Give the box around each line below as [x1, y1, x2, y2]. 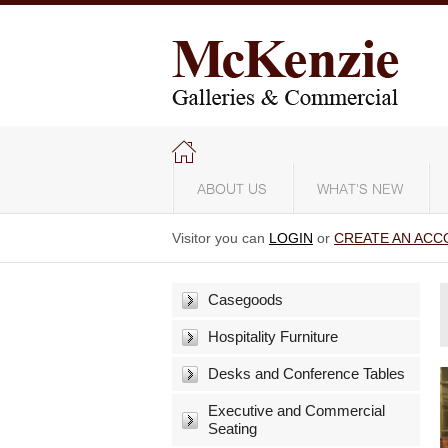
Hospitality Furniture [208, 328, 338, 345]
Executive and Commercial [208, 402, 385, 419]
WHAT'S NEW [317, 183, 403, 197]
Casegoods [208, 291, 283, 308]
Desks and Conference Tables [208, 365, 405, 382]
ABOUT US [197, 183, 267, 197]
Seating [208, 420, 257, 437]
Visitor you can [172, 230, 269, 246]
